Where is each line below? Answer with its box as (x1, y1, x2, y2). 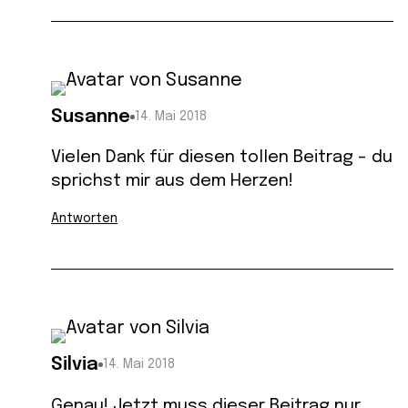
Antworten (51, 212, 117, 226)
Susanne (51, 107, 130, 127)
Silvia (51, 355, 98, 375)
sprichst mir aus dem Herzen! (51, 172, 293, 190)
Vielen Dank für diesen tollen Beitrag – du (51, 148, 393, 167)
